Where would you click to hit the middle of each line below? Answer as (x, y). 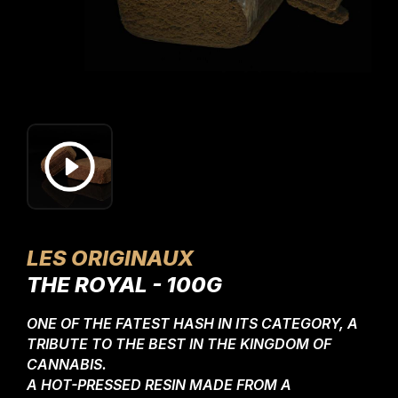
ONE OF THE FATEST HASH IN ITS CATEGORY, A (192, 323)
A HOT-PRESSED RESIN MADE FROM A (159, 385)
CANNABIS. (67, 364)
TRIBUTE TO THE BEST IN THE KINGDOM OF (179, 344)
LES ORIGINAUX (110, 258)
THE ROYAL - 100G (124, 285)
